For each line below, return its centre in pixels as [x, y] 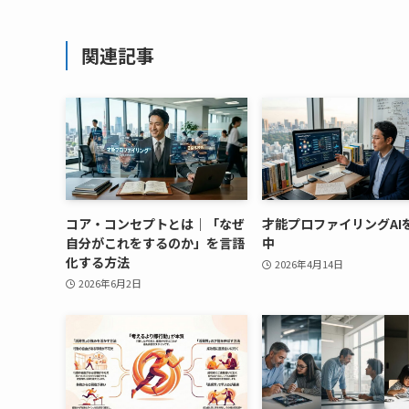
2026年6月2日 [110, 283]
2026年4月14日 [309, 264]
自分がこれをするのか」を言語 [155, 242]
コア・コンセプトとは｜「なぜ [155, 223]
